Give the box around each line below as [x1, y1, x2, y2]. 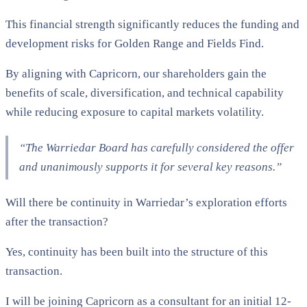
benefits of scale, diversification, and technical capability [5, 86, 284, 99]
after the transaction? [5, 214, 108, 228]
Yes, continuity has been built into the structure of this [5, 245, 268, 258]
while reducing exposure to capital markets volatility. [5, 105, 264, 119]
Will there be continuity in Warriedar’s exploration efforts [5, 195, 287, 209]
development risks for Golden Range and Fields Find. [5, 36, 264, 50]
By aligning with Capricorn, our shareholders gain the [5, 66, 267, 80]
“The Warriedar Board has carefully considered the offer [19, 140, 294, 154]
